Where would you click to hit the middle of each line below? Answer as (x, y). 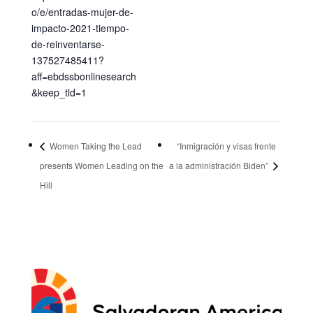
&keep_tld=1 (59, 93)
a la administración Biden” (219, 165)
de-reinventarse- (68, 44)
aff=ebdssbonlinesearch (83, 77)
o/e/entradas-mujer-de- (82, 12)
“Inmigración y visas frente (226, 146)
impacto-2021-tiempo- (80, 28)
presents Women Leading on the (101, 165)
